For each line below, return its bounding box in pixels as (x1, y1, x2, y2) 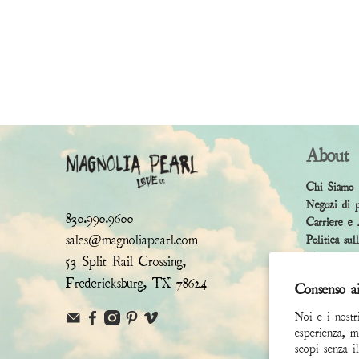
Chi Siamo (306, 179, 353, 195)
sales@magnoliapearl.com (66, 231, 198, 249)
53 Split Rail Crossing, (66, 252, 186, 271)
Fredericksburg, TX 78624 (66, 274, 208, 292)
